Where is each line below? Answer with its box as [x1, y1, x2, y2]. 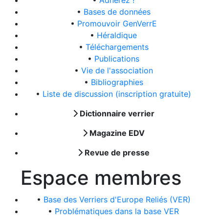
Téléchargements [85, 42, 149, 52]
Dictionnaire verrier [77, 109, 154, 118]
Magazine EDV [87, 128, 145, 138]
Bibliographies [90, 77, 143, 87]
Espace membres [21, 166, 187, 190]
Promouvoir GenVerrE [77, 19, 157, 28]
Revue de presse [82, 148, 150, 157]
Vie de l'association [81, 66, 153, 75]
